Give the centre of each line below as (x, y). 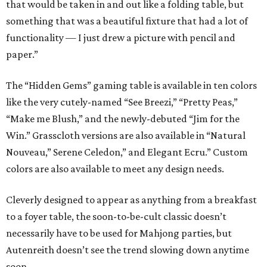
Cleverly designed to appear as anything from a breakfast (131, 200)
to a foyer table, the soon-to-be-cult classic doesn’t (116, 217)
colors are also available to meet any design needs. (115, 169)
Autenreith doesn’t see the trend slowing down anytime (128, 250)
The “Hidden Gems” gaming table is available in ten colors (131, 86)
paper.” (22, 55)
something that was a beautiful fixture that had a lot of (127, 21)
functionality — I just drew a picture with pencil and (121, 38)
